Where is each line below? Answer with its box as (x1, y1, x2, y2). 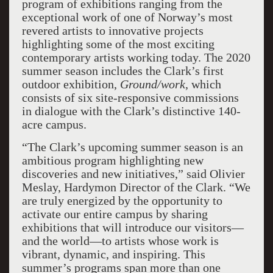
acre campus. (21, 118, 87, 131)
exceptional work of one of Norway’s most (21, 10, 233, 24)
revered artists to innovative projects (21, 24, 204, 37)
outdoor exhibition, (21, 77, 120, 91)
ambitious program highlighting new (21, 154, 204, 167)
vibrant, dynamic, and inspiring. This (21, 247, 205, 261)
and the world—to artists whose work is (21, 234, 219, 247)
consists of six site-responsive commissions (21, 91, 239, 104)
